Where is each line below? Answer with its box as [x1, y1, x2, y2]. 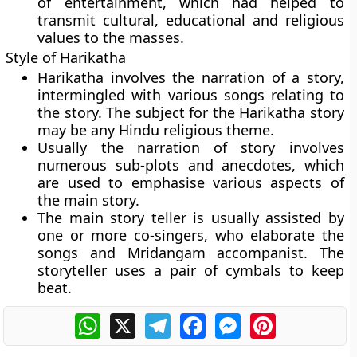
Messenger [240, 311, 308, 328]
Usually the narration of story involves [37, 138, 344, 157]
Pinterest [275, 311, 331, 328]
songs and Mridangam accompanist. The [37, 243, 344, 262]
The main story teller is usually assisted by [37, 208, 344, 227]
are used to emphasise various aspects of [37, 173, 344, 192]
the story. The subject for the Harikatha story [37, 103, 344, 122]
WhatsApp [100, 311, 163, 328]
